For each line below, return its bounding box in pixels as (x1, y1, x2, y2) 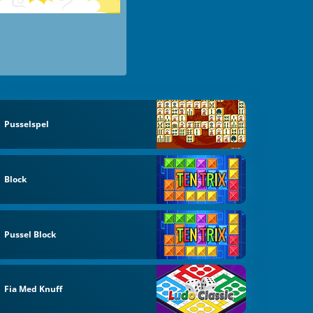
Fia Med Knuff (4, 283, 63, 296)
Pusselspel (4, 118, 50, 131)
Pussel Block (4, 228, 57, 240)
